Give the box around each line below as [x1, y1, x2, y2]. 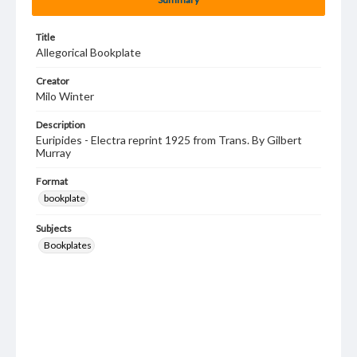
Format [36, 175, 68, 187]
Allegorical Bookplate [36, 45, 141, 59]
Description [36, 119, 85, 131]
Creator [36, 75, 69, 87]
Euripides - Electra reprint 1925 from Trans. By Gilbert [36, 133, 302, 147]
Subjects [36, 222, 72, 234]
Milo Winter [36, 89, 94, 103]
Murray [36, 146, 71, 159]
